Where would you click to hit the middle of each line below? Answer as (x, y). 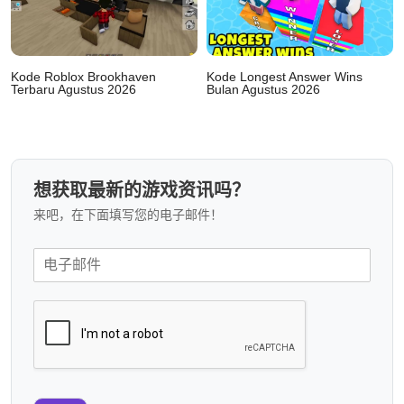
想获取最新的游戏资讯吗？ (142, 190)
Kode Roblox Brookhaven (83, 76)
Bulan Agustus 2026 (263, 89)
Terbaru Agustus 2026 (73, 89)
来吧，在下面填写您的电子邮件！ (128, 214)
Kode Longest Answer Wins (285, 76)
